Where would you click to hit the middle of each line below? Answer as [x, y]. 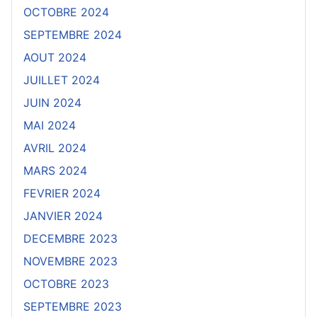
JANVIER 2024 [63, 216]
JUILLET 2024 [62, 80]
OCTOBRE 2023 [66, 284]
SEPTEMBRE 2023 [73, 307]
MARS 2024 [55, 171]
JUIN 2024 [52, 103]
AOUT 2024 [55, 58]
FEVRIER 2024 [62, 194]
